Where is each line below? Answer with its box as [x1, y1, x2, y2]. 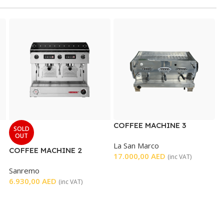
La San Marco [113, 140, 159, 150]
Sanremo [9, 165, 39, 175]
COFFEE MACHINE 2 [9, 145, 82, 155]
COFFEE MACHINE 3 [113, 120, 186, 130]
